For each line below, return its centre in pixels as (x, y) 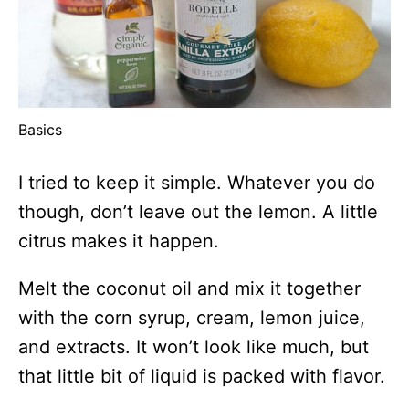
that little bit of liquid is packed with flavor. (202, 376)
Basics (40, 129)
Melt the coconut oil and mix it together (189, 288)
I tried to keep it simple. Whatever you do (197, 182)
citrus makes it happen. (119, 241)
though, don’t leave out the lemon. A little (198, 211)
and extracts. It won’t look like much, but (194, 346)
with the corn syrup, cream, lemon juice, (192, 317)
